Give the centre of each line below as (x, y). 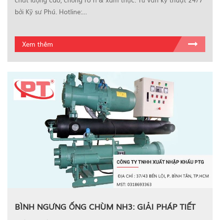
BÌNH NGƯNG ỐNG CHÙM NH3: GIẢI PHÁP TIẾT (105, 206)
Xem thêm (38, 44)
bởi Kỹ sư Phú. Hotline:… (51, 12)
